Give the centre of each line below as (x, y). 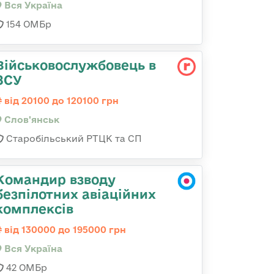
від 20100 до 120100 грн (60, 101)
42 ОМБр (25, 268)
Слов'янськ (31, 120)
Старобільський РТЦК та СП (73, 139)
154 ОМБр (28, 24)
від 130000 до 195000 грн (64, 230)
